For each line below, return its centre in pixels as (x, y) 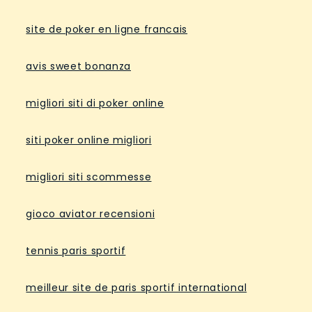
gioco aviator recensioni (91, 214)
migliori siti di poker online (95, 103)
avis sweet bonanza (79, 66)
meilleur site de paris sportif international (136, 288)
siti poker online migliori (89, 140)
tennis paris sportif (76, 251)
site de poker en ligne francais (107, 29)
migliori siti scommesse (89, 177)
